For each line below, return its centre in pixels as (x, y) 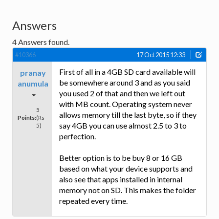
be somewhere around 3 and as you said (125, 83)
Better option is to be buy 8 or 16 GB (121, 158)
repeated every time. (93, 201)
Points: (27, 118)
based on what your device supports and (126, 169)
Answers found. (43, 42)
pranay (33, 73)
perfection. (77, 136)
